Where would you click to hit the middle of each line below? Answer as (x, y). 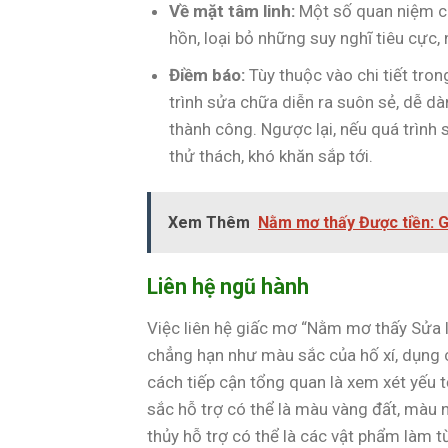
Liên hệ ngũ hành (228, 286)
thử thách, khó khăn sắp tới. (271, 155)
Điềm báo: (207, 74)
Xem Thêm (209, 222)
